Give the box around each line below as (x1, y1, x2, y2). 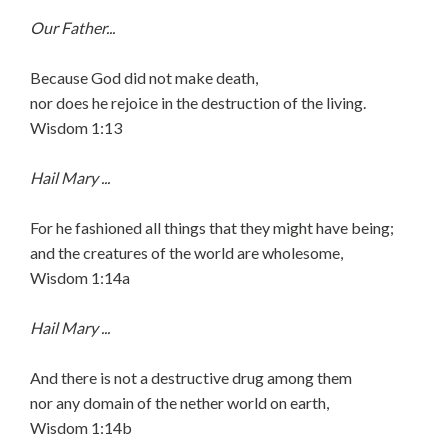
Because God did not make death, (30, 68, 258, 87)
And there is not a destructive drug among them (30, 368, 352, 387)
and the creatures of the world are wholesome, (30, 243, 343, 262)
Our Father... (30, 18, 115, 37)
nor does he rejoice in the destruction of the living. (30, 93, 366, 112)
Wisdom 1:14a (30, 268, 130, 287)
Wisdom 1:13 (30, 118, 122, 137)
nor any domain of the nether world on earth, (30, 393, 329, 412)
